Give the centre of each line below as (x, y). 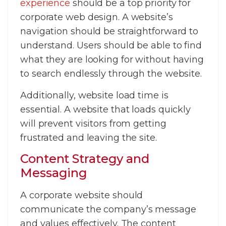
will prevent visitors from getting (93, 123)
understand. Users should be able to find (111, 46)
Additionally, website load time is (94, 95)
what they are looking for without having (112, 60)
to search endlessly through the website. (111, 74)
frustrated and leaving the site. (89, 137)
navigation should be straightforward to (109, 32)
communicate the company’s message (108, 209)
